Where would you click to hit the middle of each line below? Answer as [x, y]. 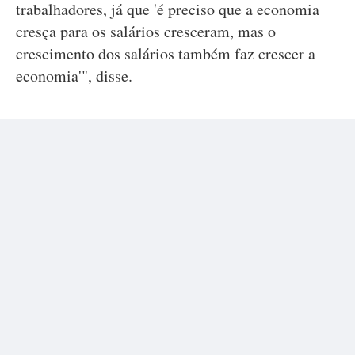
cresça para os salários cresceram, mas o [146, 31]
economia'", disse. [74, 76]
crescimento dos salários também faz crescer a [166, 53]
